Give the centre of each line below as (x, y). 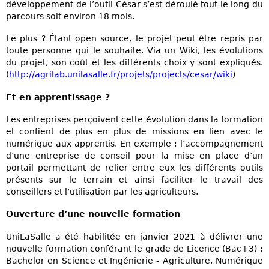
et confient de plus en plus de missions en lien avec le (134, 131)
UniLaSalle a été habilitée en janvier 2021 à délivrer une (134, 236)
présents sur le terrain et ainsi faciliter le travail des (134, 179)
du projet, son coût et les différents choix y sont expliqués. (134, 63)
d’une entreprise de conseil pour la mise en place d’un (134, 155)
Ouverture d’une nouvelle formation (93, 214)
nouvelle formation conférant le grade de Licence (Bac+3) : (134, 248)
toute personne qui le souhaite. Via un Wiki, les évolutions (134, 51)
